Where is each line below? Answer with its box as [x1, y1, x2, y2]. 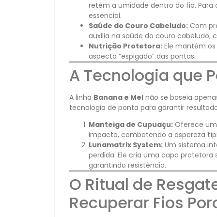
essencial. [89, 10, 122, 20]
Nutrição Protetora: [89, 41, 162, 51]
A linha [69, 92, 93, 102]
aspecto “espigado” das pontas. [89, 51, 196, 61]
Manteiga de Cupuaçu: [89, 120, 173, 130]
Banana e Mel [93, 92, 143, 102]
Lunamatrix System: [89, 140, 163, 150]
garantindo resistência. [89, 160, 166, 170]
